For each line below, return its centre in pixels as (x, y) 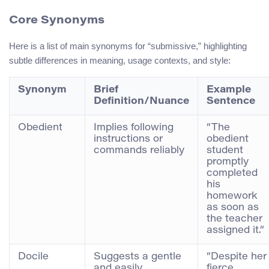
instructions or (128, 139)
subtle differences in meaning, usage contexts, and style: (120, 60)
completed (232, 173)
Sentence (231, 101)
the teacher (234, 219)
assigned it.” (235, 230)
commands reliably (139, 150)
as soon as (233, 207)
